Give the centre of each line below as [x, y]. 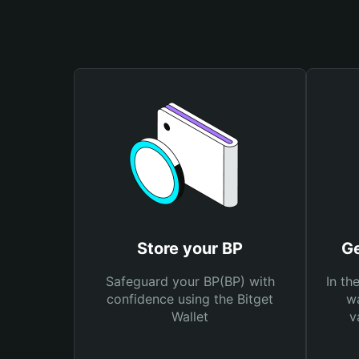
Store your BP [190, 248]
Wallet [190, 317]
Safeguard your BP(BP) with [190, 281]
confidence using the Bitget [190, 299]
